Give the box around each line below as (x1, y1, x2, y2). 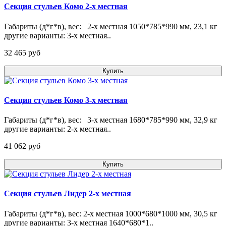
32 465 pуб (4, 48, 40, 57)
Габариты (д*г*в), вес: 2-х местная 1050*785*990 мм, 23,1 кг (4, 22, 217, 31)
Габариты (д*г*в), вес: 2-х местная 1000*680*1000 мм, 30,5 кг (4, 209, 217, 218)
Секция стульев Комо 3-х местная (4, 95, 128, 104)
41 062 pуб (4, 142, 40, 151)
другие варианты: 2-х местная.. (4, 125, 111, 134)
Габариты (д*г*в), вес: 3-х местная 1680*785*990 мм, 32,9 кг (4, 116, 217, 125)
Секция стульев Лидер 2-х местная (4, 189, 131, 198)
